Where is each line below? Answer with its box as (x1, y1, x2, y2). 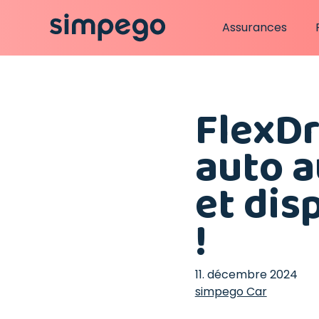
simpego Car (194, 283, 267, 300)
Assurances (222, 19, 287, 36)
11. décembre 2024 (194, 266, 298, 283)
